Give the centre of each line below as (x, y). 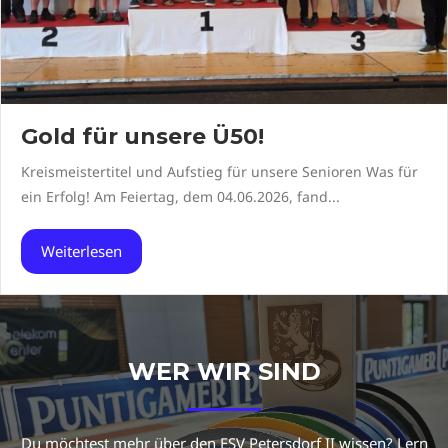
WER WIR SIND (224, 371)
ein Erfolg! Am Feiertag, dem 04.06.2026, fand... (180, 196)
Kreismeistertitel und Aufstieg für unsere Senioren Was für (219, 171)
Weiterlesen (81, 251)
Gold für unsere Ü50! (142, 136)
